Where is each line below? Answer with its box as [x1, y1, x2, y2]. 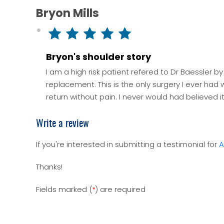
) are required [95, 184, 145, 194]
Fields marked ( [36, 184, 92, 194]
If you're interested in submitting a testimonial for [36, 139, 219, 149]
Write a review [36, 119, 89, 129]
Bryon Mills [36, 5, 99, 21]
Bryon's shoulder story [46, 50, 151, 63]
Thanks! [36, 161, 62, 172]
